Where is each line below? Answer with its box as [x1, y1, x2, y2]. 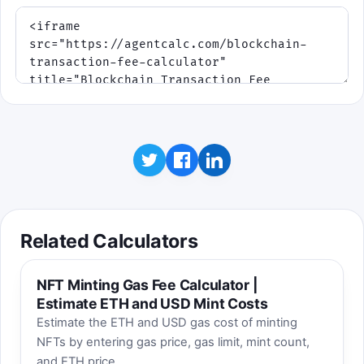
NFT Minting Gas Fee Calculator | [36, 276, 258, 294]
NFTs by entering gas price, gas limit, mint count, [36, 335, 310, 350]
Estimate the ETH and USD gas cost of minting [36, 315, 297, 331]
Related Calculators [20, 229, 198, 253]
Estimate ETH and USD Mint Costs [36, 295, 268, 313]
